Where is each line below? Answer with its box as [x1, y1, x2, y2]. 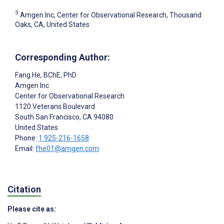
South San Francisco [15, 113, 79, 121]
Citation [7, 183, 41, 194]
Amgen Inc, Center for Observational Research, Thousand [20, 10, 201, 19]
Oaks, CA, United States [15, 20, 89, 29]
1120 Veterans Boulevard [15, 102, 95, 111]
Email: [15, 144, 35, 153]
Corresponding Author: [15, 52, 110, 63]
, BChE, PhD [40, 71, 76, 79]
